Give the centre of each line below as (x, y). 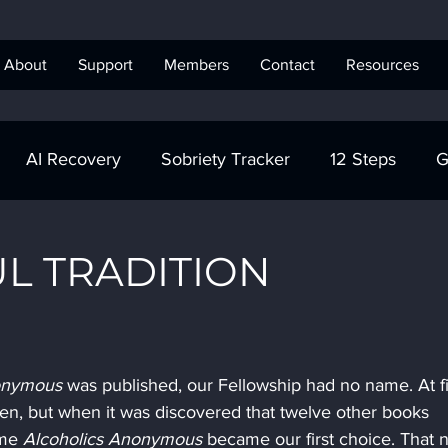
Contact (287, 64)
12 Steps (363, 159)
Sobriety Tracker (225, 159)
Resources (382, 64)
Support (105, 64)
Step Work (196, 239)
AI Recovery (73, 159)
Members (196, 64)
